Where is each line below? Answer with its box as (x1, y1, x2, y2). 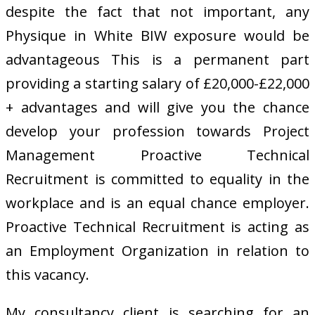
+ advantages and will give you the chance (6, 97, 309, 117)
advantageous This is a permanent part (6, 49, 309, 69)
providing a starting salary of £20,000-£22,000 (6, 73, 309, 93)
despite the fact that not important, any (6, 1, 309, 21)
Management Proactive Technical (6, 145, 309, 165)
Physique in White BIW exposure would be (6, 25, 309, 45)
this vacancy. (6, 264, 89, 284)
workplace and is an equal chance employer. (6, 193, 309, 212)
